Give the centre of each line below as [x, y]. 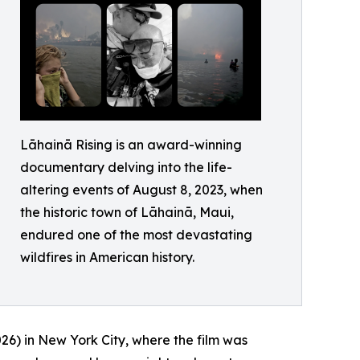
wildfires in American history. [107, 258]
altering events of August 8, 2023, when [141, 190]
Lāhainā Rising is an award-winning [131, 145]
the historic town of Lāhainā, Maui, [127, 213]
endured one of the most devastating [136, 235]
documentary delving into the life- [126, 168]
